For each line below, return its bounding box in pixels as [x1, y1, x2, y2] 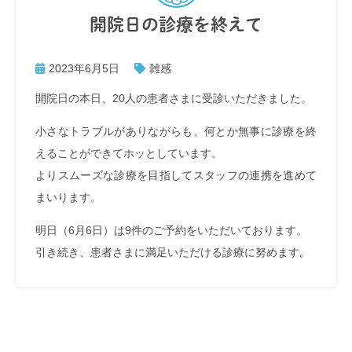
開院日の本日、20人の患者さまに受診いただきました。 [35, 92, 312, 104]
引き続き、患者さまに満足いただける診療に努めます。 [35, 246, 310, 258]
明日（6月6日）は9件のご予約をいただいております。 [35, 224, 307, 236]
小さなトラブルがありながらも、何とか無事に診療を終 [35, 125, 317, 137]
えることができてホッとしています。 [35, 147, 222, 159]
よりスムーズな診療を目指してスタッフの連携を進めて [35, 169, 317, 181]
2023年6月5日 [49, 62, 119, 75]
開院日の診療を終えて [90, 16, 262, 33]
